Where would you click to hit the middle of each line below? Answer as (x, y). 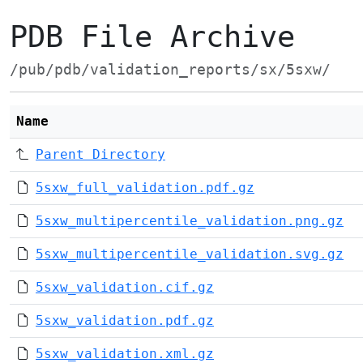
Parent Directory (100, 154)
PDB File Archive (152, 37)
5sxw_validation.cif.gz (125, 287)
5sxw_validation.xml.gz (125, 354)
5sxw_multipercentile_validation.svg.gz (190, 254)
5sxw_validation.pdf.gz (125, 320)
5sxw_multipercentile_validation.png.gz (190, 221)
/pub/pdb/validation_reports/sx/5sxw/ (170, 70)
